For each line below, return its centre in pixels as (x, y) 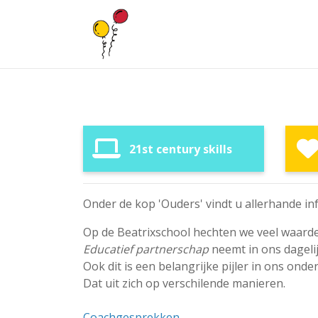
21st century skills (181, 149)
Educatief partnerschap (146, 249)
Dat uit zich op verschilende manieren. (184, 283)
